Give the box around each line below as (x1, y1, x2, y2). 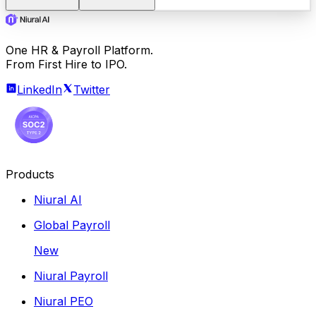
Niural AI (34, 193, 82, 207)
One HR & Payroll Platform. (6, 43, 153, 58)
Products (6, 167, 54, 182)
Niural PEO (34, 294, 93, 309)
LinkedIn (17, 83, 62, 97)
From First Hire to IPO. (6, 57, 127, 72)
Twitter (73, 83, 110, 97)
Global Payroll (34, 218, 110, 233)
